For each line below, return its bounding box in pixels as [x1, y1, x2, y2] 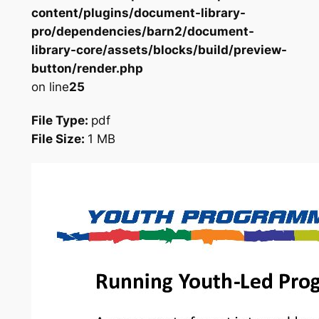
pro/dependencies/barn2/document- [31, 24, 254, 39]
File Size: [31, 132, 88, 147]
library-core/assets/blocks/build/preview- [31, 43, 287, 58]
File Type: [31, 113, 91, 128]
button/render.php [31, 61, 143, 76]
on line [31, 80, 69, 95]
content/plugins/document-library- [31, 6, 246, 21]
